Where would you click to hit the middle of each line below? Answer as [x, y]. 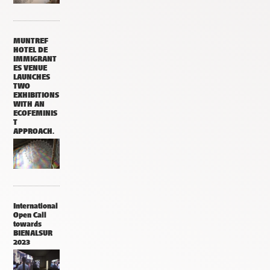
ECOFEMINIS [35, 113]
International [36, 206]
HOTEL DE [30, 50]
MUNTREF [31, 41]
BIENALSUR [33, 233]
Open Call [30, 215]
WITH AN [29, 104]
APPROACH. [34, 131]
